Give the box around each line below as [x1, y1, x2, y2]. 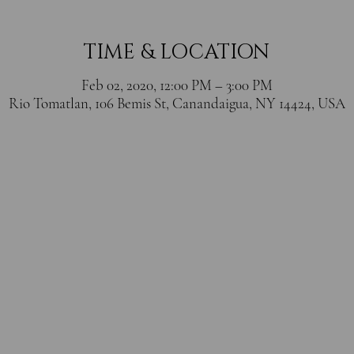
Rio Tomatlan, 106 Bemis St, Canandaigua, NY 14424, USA [8, 94, 345, 113]
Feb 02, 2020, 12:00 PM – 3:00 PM [81, 76, 273, 95]
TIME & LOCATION [84, 39, 269, 67]
